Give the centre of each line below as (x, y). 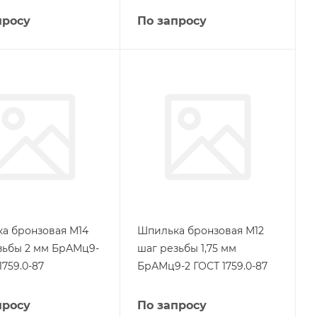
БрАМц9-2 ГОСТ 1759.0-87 (202, 266)
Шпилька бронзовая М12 (200, 231)
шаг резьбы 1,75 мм (186, 248)
